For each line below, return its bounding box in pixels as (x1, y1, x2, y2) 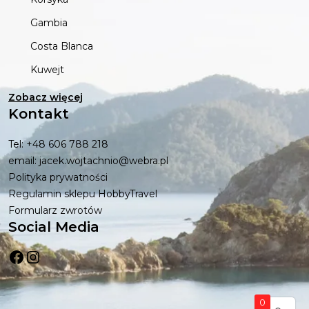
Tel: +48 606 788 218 (8, 137, 108, 150)
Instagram (24, 246, 108, 266)
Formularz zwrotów (8, 203, 102, 217)
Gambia (30, 16, 68, 29)
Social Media (8, 218, 99, 235)
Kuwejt (30, 63, 64, 76)
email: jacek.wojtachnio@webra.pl (8, 154, 168, 167)
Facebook (8, 246, 87, 266)
